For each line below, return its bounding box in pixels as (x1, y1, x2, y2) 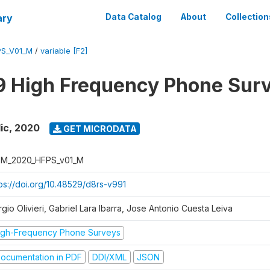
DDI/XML (92, 251, 127, 262)
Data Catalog (105, 12, 162, 22)
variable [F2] (40, 46, 87, 55)
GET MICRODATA (61, 123, 137, 134)
